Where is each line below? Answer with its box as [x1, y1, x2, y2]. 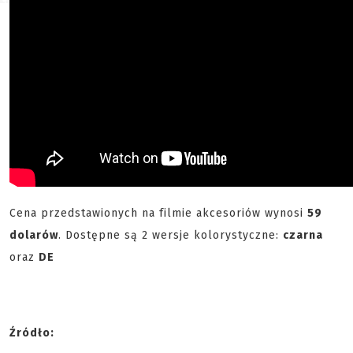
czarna [283, 229, 323, 243]
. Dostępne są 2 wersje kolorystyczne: [58, 229, 283, 243]
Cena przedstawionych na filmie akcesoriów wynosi [9, 206, 307, 221]
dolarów [9, 229, 58, 243]
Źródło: [9, 326, 54, 340]
